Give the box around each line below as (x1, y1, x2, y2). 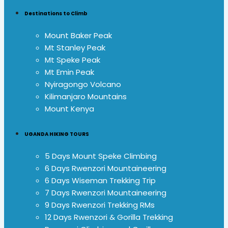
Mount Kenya (45, 103, 94, 115)
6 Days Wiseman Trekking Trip (45, 175, 156, 186)
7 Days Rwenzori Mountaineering (45, 187, 166, 198)
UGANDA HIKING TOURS (24, 130, 89, 138)
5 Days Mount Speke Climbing (45, 151, 157, 162)
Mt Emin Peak (45, 67, 94, 78)
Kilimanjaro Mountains (45, 91, 127, 102)
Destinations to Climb (24, 10, 88, 18)
